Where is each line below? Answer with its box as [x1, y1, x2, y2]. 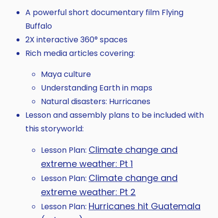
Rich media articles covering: [25, 48, 135, 59]
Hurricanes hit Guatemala [89, 200, 200, 213]
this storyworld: [25, 123, 84, 135]
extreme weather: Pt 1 [41, 158, 133, 170]
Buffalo [25, 20, 52, 32]
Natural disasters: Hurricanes [41, 96, 150, 108]
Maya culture [41, 69, 91, 80]
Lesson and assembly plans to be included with [25, 109, 204, 121]
